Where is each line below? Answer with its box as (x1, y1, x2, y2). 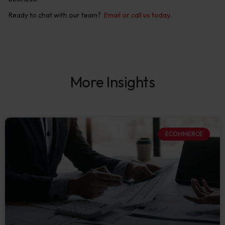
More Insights (70, 72, 155, 91)
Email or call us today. (104, 11, 171, 20)
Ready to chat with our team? (9, 11, 104, 20)
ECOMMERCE (165, 130, 203, 138)
